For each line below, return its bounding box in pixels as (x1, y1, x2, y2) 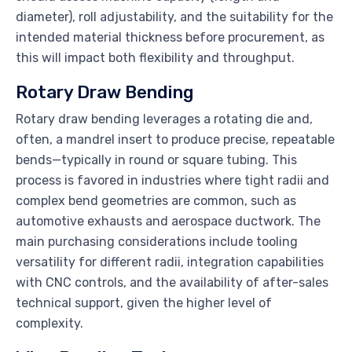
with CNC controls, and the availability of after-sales (16, 275, 328, 291)
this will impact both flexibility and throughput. (16, 50, 295, 66)
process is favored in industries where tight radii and (16, 173, 329, 189)
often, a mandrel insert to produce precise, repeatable (16, 132, 335, 148)
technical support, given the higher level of (16, 295, 272, 311)
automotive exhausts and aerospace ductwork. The (16, 214, 321, 229)
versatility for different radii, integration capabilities (16, 255, 324, 270)
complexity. (16, 316, 83, 332)
